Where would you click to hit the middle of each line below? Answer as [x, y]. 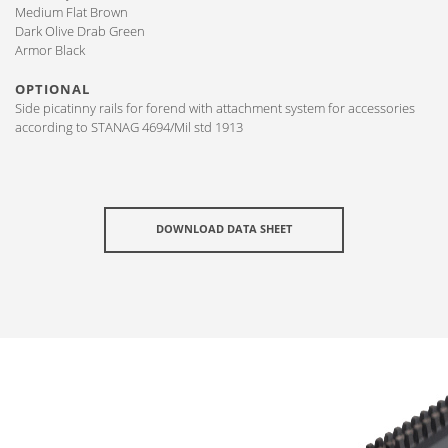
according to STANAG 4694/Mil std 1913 [130, 127]
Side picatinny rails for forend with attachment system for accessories [215, 108]
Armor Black [53, 50]
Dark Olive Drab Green [81, 31]
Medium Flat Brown [73, 12]
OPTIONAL [52, 89]
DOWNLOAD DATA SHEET [224, 228]
